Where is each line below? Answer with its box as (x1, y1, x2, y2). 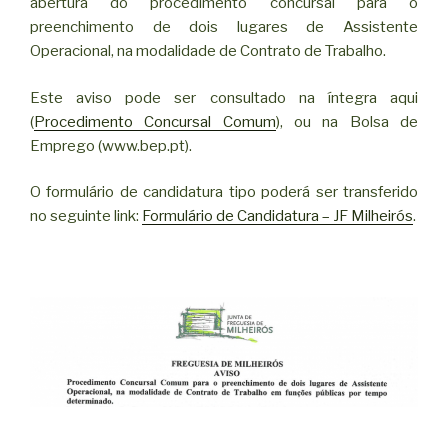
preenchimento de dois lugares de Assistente (30, 18, 418, 37)
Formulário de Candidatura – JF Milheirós (142, 207, 413, 226)
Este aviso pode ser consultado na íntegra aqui (30, 88, 418, 107)
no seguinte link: (30, 207, 142, 226)
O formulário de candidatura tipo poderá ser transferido (30, 183, 418, 202)
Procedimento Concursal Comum (34, 112, 276, 131)
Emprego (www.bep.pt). (30, 136, 192, 155)
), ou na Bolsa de (275, 112, 419, 131)
